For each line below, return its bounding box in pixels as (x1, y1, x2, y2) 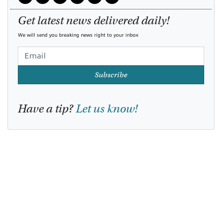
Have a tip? (18, 101, 76, 115)
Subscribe (95, 70, 127, 79)
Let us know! (76, 101, 138, 115)
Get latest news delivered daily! (18, 13, 169, 27)
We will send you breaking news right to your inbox (18, 32, 138, 38)
